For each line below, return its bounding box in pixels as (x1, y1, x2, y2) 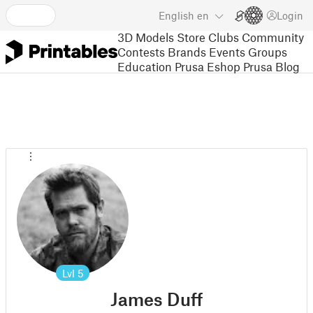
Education (117, 59, 172, 73)
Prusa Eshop (175, 59, 240, 73)
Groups (248, 44, 287, 59)
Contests (117, 44, 165, 59)
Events (209, 44, 245, 59)
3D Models (117, 29, 174, 44)
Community (242, 29, 304, 44)
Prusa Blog (243, 59, 300, 73)
